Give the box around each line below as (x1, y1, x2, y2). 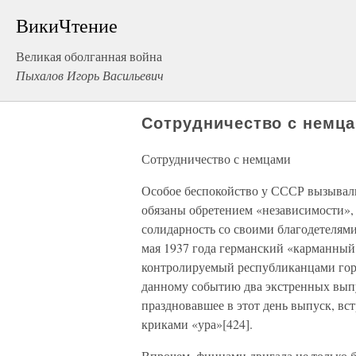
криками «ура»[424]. (141, 315, 253, 332)
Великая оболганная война (16, 48, 162, 64)
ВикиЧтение (16, 13, 118, 38)
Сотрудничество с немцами (141, 150, 291, 167)
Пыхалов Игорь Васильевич (16, 67, 164, 83)
